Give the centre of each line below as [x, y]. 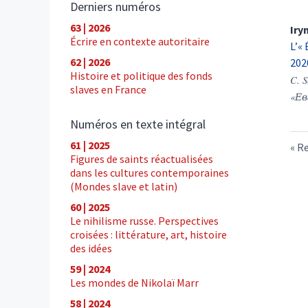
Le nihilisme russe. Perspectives [144, 220]
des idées [91, 248]
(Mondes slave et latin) [124, 186]
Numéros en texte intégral [138, 124]
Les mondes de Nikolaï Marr [134, 282]
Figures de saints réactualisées [142, 158]
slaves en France [108, 89]
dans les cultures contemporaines [150, 172]
